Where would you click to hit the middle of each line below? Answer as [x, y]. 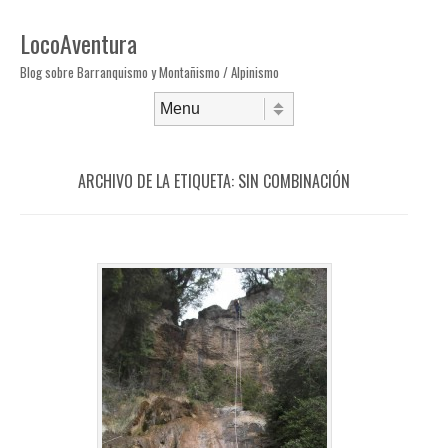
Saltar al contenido [71, 132]
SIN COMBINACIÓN [294, 181]
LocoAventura [78, 43]
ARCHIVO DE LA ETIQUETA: [158, 181]
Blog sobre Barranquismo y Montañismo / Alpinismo [149, 72]
